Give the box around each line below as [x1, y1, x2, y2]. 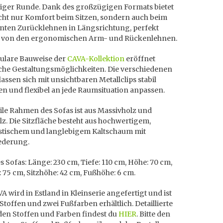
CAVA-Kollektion [67, 54, 124, 63]
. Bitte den [136, 210, 170, 219]
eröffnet [124, 54, 155, 63]
